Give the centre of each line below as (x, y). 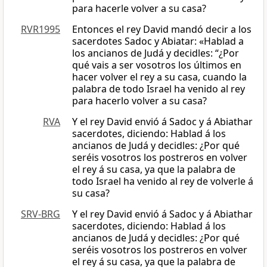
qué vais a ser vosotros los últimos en (157, 65)
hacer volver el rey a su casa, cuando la (159, 77)
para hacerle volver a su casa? (139, 9)
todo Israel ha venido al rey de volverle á (163, 181)
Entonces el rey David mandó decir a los (162, 30)
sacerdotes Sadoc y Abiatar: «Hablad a (158, 41)
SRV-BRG (41, 214)
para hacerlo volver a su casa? (139, 101)
